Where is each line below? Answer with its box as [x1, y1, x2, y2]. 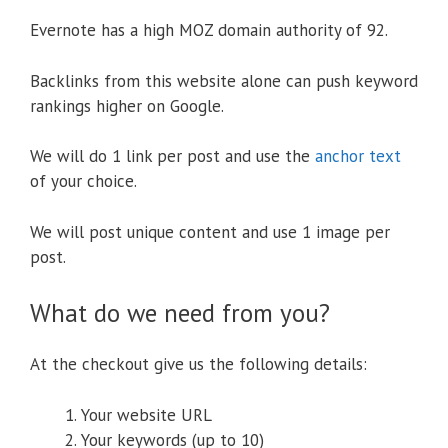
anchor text [315, 145, 401, 168]
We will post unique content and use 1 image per [30, 220, 390, 243]
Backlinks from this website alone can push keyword [30, 69, 418, 92]
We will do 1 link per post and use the [30, 145, 315, 168]
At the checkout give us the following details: [30, 353, 367, 376]
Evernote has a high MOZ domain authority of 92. [30, 19, 388, 42]
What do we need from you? [30, 297, 330, 330]
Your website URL [81, 403, 212, 426]
